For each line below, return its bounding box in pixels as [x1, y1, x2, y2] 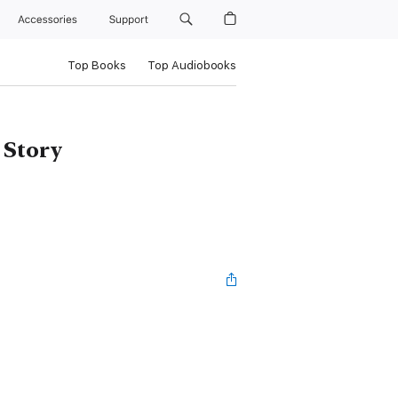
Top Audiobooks [147, 59, 236, 72]
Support [108, 13, 151, 26]
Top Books [67, 59, 126, 72]
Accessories [18, 13, 84, 26]
